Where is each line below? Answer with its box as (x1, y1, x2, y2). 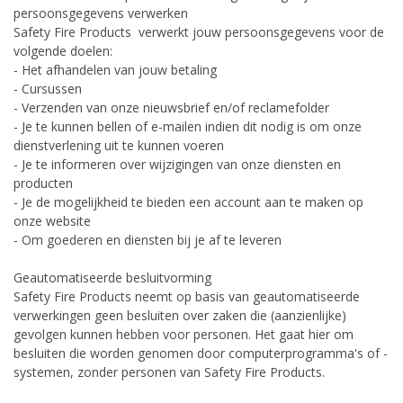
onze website (13, 211, 91, 229)
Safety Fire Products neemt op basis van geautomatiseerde (13, 287, 360, 305)
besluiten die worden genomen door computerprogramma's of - (13, 344, 388, 362)
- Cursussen (13, 79, 82, 97)
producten (13, 174, 73, 192)
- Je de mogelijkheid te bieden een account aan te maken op (13, 193, 363, 210)
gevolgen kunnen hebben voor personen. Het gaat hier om (13, 325, 354, 343)
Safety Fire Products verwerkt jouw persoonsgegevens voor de (13, 22, 384, 40)
